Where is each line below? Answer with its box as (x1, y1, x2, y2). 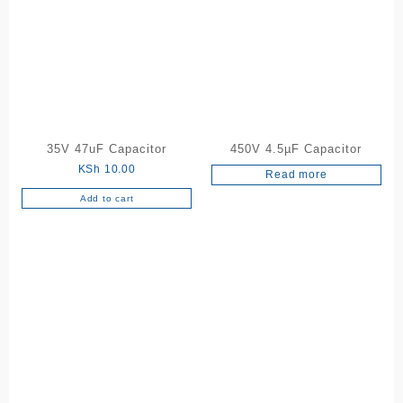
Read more (265, 168, 327, 182)
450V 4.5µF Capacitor (230, 142, 363, 157)
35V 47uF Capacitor (47, 142, 167, 157)
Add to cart (79, 193, 134, 204)
